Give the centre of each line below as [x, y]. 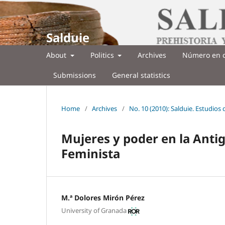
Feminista [91, 153]
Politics [103, 55]
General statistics [141, 75]
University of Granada [94, 211]
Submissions [75, 75]
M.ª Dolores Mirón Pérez [103, 197]
